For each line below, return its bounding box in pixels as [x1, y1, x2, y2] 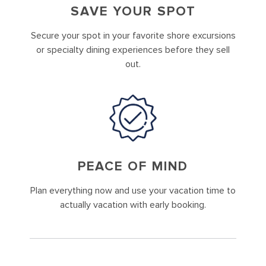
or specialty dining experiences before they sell [36, 43, 230, 56]
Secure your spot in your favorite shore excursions [30, 29, 236, 42]
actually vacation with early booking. [60, 199, 206, 211]
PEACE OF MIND [78, 159, 188, 175]
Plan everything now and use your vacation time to [30, 185, 236, 197]
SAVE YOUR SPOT [70, 3, 196, 20]
